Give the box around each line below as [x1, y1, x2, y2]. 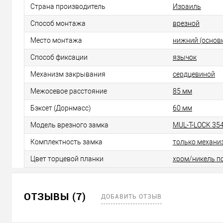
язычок [173, 53, 197, 62]
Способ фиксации [30, 53, 88, 62]
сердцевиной [173, 70, 215, 79]
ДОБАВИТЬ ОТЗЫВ [101, 192, 162, 201]
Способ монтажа [30, 19, 86, 28]
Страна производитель [30, 2, 106, 11]
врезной [173, 19, 200, 28]
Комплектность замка [30, 138, 103, 146]
